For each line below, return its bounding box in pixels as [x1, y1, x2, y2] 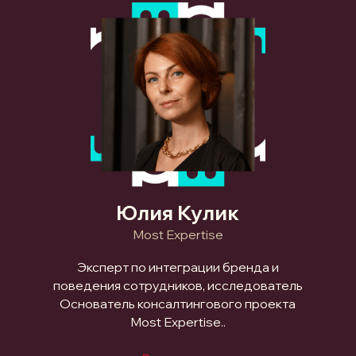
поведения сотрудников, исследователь [52, 277, 303, 294]
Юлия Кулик [116, 200, 240, 226]
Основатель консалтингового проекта [60, 296, 296, 312]
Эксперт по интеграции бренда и [76, 259, 279, 276]
